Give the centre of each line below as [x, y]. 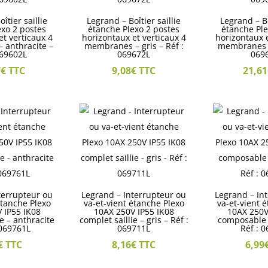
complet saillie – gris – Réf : [134, 220]
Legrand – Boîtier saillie [134, 20]
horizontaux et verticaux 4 [134, 37]
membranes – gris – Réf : [134, 45]
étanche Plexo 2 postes [134, 29]
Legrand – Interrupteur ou [134, 194]
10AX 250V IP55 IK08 [134, 211]
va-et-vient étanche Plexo [134, 203]
